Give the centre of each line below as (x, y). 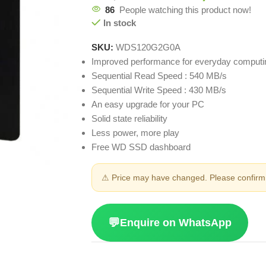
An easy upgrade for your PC (148, 104)
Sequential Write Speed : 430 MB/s (159, 90)
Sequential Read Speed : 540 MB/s (159, 76)
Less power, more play (136, 133)
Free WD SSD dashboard (141, 147)
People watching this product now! (186, 10)
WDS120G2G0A (148, 47)
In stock (119, 23)
